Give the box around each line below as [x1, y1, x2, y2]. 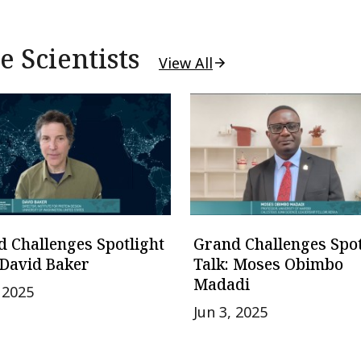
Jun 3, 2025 [193, 301, 268, 322]
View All [159, 53, 213, 73]
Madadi [193, 273, 250, 295]
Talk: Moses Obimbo [193, 253, 343, 275]
